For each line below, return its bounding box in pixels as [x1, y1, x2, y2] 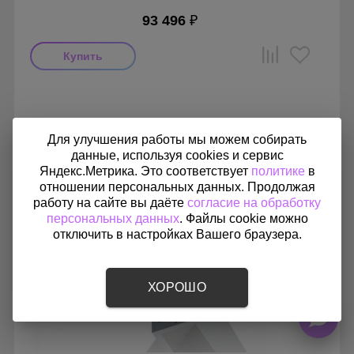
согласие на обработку [187, 196, 321, 209]
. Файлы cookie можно [179, 212, 308, 225]
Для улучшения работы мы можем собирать [47, 133, 307, 146]
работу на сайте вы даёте [33, 196, 187, 209]
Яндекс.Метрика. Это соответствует [39, 164, 251, 178]
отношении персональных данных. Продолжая [39, 180, 315, 194]
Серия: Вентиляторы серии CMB [30, 114, 186, 126]
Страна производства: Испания [30, 102, 179, 114]
